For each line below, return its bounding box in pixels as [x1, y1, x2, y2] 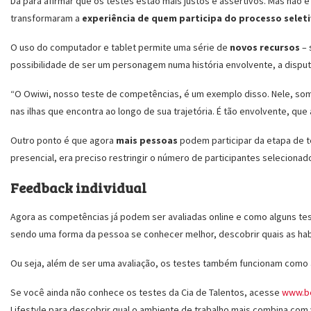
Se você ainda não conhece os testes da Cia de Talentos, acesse [10, 286, 282, 299]
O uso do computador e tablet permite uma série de [10, 41, 230, 53]
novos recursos [230, 41, 300, 53]
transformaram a [10, 12, 82, 24]
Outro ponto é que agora [10, 134, 116, 146]
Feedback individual [10, 178, 146, 197]
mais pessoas [116, 134, 180, 146]
